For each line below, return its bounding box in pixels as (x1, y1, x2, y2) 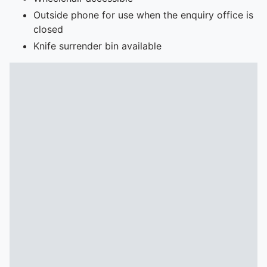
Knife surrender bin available (33, 40, 162, 52)
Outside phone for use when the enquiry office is (33, 9, 253, 21)
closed (33, 23, 63, 35)
